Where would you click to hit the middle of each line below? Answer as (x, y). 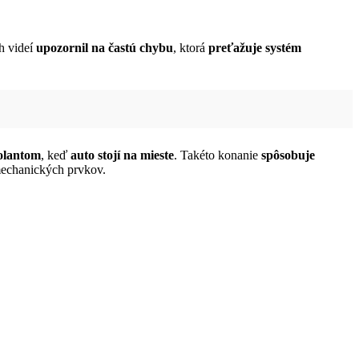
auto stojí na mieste (122, 155)
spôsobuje (288, 155)
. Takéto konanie (218, 155)
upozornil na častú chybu (105, 48)
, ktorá (191, 48)
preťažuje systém (255, 48)
